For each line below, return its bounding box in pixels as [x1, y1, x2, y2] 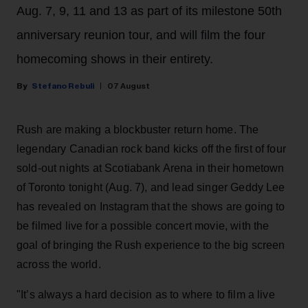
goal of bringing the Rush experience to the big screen [16, 239, 285, 251]
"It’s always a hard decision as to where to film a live [16, 288, 275, 300]
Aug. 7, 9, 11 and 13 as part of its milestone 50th [16, 3, 282, 18]
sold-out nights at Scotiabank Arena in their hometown [16, 162, 285, 174]
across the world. [16, 258, 101, 270]
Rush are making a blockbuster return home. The [16, 123, 259, 135]
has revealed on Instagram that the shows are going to [16, 200, 285, 212]
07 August [107, 81, 150, 90]
